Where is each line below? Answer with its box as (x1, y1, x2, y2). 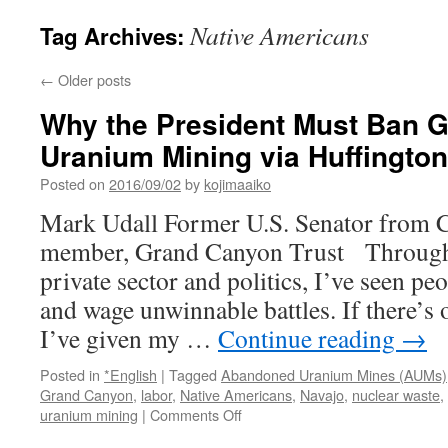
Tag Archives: (40, 20, 190, 52)
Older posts (54, 69, 131, 90)
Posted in (40, 364, 100, 385)
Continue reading (218, 321, 401, 355)
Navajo (300, 384, 344, 405)
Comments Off (150, 404, 242, 425)
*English (104, 364, 157, 385)
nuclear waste (352, 384, 440, 405)
